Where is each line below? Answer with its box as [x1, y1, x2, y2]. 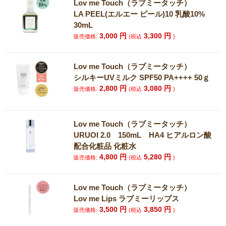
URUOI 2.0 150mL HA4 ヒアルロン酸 [74, 131, 212, 139]
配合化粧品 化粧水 [74, 142, 137, 150]
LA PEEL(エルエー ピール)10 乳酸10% [74, 10, 205, 18]
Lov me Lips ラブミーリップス [74, 194, 180, 203]
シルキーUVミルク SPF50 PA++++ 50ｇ [74, 73, 210, 82]
